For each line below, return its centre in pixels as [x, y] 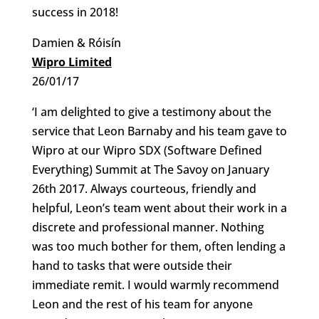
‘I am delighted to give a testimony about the [151, 112]
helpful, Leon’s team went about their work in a [159, 208]
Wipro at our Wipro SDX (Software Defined [147, 150]
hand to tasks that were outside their [132, 266]
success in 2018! [75, 12]
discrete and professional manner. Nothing [148, 227]
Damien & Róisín [76, 43]
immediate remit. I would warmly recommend [155, 285]
